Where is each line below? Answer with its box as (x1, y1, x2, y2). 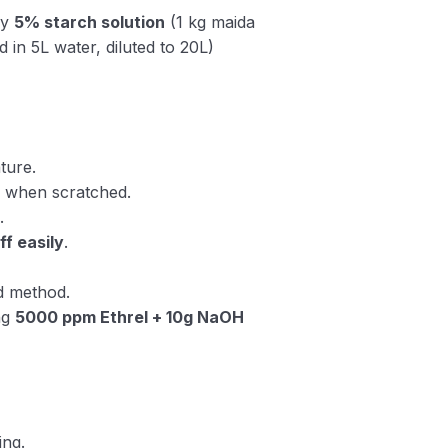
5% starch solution (13, 12, 165, 32)
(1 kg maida (164, 12, 255, 32)
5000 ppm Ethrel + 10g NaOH (15, 307, 245, 327)
